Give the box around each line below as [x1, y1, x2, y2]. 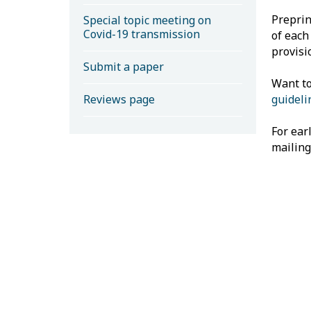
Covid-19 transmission [83, 26, 200, 42]
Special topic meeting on [83, 12, 211, 28]
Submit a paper [83, 58, 164, 74]
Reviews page [83, 91, 155, 107]
